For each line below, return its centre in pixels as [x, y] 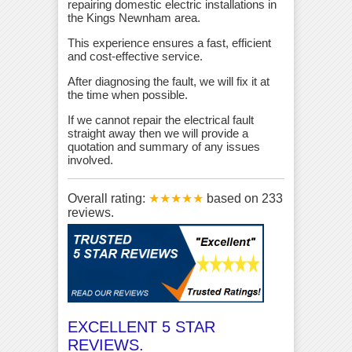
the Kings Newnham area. [134, 18]
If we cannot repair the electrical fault [161, 120]
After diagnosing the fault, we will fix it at [169, 82]
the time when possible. [128, 95]
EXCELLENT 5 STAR [141, 327]
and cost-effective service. [135, 57]
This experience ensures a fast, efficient [169, 43]
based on [234, 199]
